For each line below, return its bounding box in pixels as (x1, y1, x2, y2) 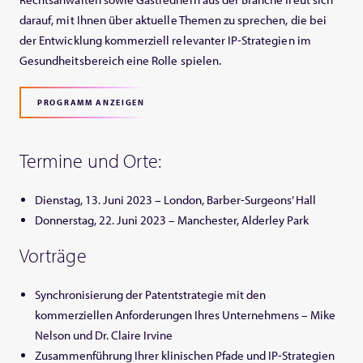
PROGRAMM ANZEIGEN (37, 97, 145, 108)
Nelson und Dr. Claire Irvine (35, 327, 173, 344)
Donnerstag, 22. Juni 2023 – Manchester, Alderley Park (35, 212, 310, 228)
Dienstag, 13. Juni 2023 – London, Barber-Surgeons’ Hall (35, 192, 317, 207)
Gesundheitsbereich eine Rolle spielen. (19, 53, 221, 68)
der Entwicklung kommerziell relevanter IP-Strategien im (19, 32, 311, 48)
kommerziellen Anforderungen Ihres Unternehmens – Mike (35, 307, 336, 323)
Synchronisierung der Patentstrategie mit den (35, 287, 267, 303)
